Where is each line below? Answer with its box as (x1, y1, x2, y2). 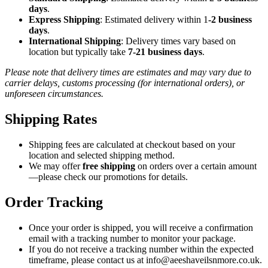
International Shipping (29, 36, 121, 47)
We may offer (29, 161, 83, 172)
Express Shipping (29, 14, 100, 25)
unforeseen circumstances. (5, 89, 103, 99)
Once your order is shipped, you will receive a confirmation (29, 223, 253, 233)
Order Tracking (5, 194, 103, 211)
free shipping (83, 161, 135, 172)
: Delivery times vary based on (121, 36, 236, 47)
